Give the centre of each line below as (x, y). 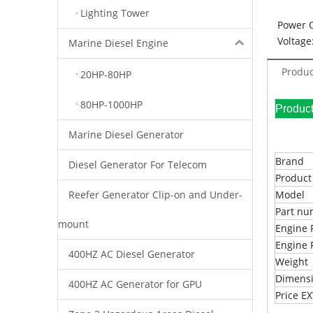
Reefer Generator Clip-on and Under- (155, 194)
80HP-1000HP (111, 104)
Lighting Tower (115, 13)
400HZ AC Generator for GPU (135, 284)
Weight (292, 262)
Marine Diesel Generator (126, 134)
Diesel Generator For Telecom (138, 164)
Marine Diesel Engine (118, 43)
